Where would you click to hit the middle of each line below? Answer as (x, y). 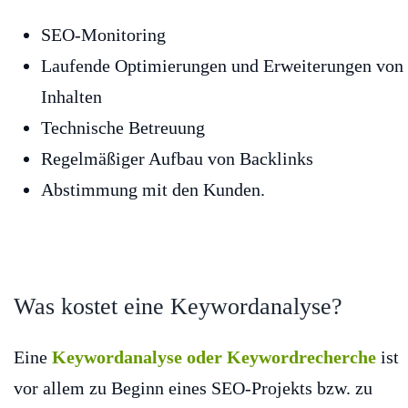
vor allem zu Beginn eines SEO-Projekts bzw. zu (193, 388)
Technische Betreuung (123, 128)
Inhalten (71, 97)
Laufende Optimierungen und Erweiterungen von (222, 66)
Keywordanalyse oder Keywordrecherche (214, 357)
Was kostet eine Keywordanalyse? (178, 307)
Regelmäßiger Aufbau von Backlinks (177, 159)
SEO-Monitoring (103, 35)
